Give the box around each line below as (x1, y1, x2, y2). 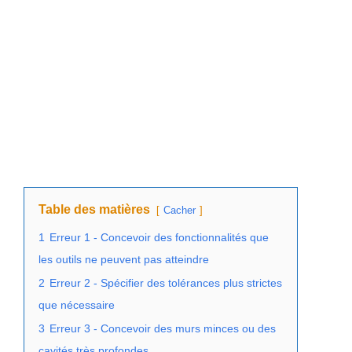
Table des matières (38, 202, 150, 216)
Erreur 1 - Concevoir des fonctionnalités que (49, 230, 269, 244)
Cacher (163, 203, 196, 216)
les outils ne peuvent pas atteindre (38, 252, 209, 266)
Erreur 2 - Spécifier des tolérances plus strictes (49, 276, 282, 289)
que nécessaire (38, 298, 115, 311)
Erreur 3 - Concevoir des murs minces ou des (49, 321, 276, 335)
